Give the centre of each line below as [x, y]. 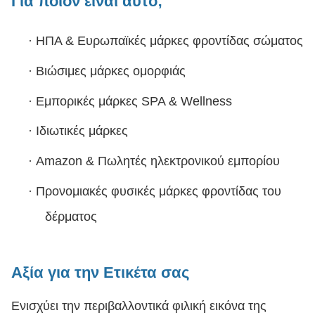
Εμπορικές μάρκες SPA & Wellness [134, 101]
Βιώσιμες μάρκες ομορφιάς [111, 71]
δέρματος [71, 216]
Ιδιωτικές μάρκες [82, 131]
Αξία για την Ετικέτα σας [100, 273]
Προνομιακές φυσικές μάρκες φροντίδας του [159, 191]
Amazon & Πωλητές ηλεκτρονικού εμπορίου [158, 161]
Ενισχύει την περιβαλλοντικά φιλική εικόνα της [139, 306]
